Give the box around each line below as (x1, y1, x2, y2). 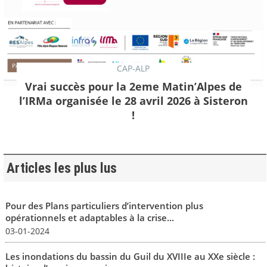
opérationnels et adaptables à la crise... (5, 211, 174, 223)
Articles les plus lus (6, 160, 117, 176)
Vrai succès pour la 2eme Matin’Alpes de (24, 79, 242, 94)
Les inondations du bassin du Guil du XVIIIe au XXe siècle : (5, 250, 255, 262)
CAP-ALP (117, 63, 150, 74)
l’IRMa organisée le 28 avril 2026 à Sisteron (18, 94, 248, 108)
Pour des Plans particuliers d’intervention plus (5, 199, 203, 212)
